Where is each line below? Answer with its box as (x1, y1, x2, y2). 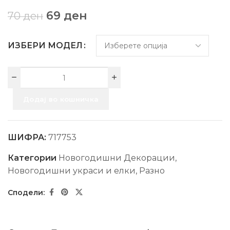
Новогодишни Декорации (59, 153, 175, 163)
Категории (8, 153, 59, 163)
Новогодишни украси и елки (8, 166, 136, 176)
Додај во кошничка (23, 94, 99, 103)
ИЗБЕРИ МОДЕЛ (8, 41, 83, 50)
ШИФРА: (8, 132, 48, 142)
